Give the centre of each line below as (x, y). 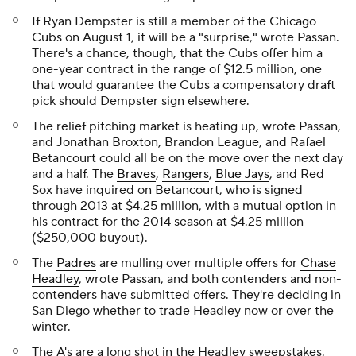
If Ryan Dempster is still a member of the (151, 21)
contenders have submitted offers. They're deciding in (186, 295)
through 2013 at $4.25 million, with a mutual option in (184, 206)
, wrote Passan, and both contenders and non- (210, 279)
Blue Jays (242, 174)
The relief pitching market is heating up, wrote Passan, (186, 126)
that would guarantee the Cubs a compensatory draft (184, 85)
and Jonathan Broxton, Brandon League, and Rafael (179, 142)
